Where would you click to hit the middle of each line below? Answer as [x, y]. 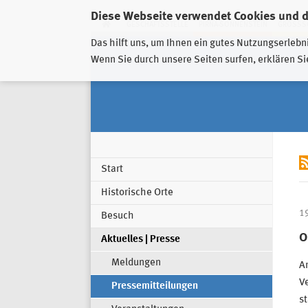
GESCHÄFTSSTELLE [157, 25]
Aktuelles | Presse [141, 240]
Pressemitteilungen [155, 287]
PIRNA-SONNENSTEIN [233, 25]
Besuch [118, 217]
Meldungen [136, 263]
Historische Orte [137, 193]
